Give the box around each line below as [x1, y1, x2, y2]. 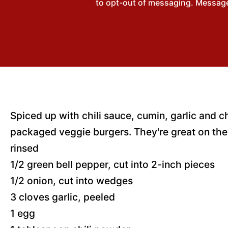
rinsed [10, 142, 39, 154]
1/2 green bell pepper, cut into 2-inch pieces [10, 158, 215, 170]
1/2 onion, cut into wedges [10, 175, 133, 187]
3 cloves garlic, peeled [10, 191, 115, 203]
